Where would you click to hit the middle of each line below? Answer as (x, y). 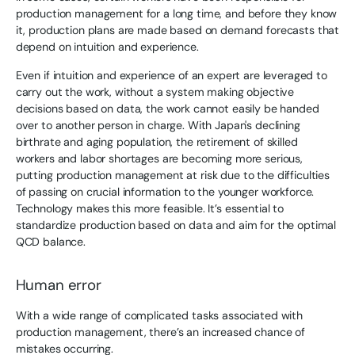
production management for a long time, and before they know (176, 14)
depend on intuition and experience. (107, 47)
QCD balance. (50, 241)
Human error (58, 284)
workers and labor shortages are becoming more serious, (159, 158)
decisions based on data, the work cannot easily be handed (167, 108)
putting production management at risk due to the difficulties (172, 175)
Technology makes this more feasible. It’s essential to (149, 208)
